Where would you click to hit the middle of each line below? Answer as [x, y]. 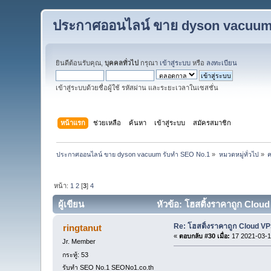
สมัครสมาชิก [212, 122]
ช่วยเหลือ [107, 122]
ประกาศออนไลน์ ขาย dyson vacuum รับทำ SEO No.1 [133, 154]
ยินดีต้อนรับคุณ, [80, 63]
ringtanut [82, 228]
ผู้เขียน [71, 204]
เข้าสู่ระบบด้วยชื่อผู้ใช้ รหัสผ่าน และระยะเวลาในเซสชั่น [137, 88]
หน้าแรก [73, 122]
